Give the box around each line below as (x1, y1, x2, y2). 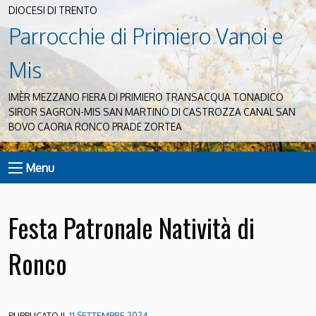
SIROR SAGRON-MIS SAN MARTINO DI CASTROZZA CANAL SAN (8, 106, 296, 119)
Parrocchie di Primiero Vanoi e (8, 22, 284, 49)
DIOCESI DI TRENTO (8, 4, 97, 17)
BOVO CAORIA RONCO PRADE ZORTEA (8, 121, 182, 133)
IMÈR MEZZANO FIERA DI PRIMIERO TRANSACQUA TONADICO (8, 91, 284, 104)
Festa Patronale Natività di (8, 207, 255, 247)
